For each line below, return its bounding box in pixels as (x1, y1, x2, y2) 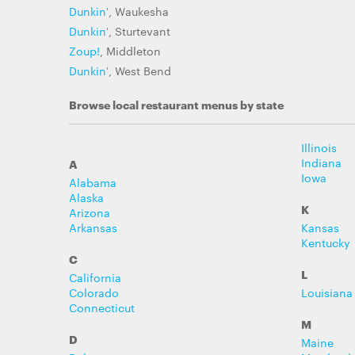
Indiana (300, 155, 342, 170)
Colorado (69, 284, 119, 300)
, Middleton (100, 43, 161, 59)
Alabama (69, 174, 116, 190)
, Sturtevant (109, 23, 170, 39)
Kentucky (300, 235, 350, 250)
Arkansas (69, 219, 117, 235)
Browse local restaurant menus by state (69, 97, 284, 112)
